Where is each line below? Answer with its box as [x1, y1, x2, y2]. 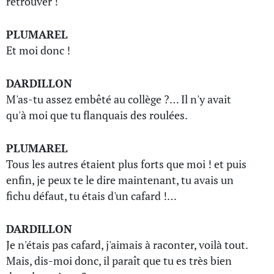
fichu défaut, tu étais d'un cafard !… [6, 188, 177, 203]
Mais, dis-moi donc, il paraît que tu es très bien [6, 253, 232, 268]
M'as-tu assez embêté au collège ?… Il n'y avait [6, 92, 231, 106]
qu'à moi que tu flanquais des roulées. [6, 108, 188, 122]
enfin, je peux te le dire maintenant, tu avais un [6, 172, 234, 187]
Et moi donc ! [6, 43, 70, 57]
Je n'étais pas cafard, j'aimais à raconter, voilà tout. [6, 237, 248, 252]
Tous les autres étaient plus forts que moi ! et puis [6, 157, 246, 171]
